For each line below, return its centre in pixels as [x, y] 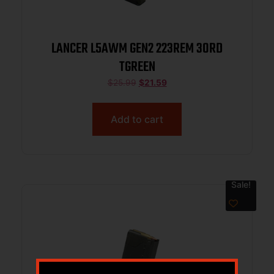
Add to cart [137, 119]
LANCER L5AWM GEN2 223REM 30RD [137, 49]
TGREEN [137, 68]
